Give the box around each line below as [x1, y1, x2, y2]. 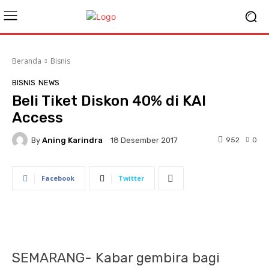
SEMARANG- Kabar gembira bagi [12, 250, 220, 266]
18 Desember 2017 [110, 136, 178, 145]
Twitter [118, 174, 144, 183]
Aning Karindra [42, 135, 103, 145]
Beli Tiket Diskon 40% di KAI [12, 92, 206, 109]
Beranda [12, 56, 41, 66]
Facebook [41, 174, 74, 183]
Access [12, 109, 63, 126]
